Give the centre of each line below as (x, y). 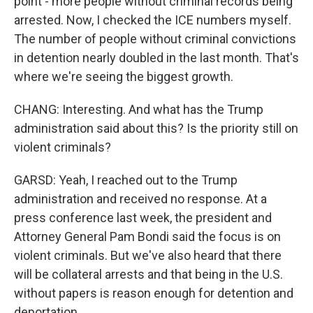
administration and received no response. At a (140, 199)
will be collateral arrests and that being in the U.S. (148, 274)
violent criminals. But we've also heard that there (148, 255)
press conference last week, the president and (143, 218)
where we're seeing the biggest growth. (124, 77)
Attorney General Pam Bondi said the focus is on (147, 236)
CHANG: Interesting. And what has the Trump (139, 109)
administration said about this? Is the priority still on (156, 128)
